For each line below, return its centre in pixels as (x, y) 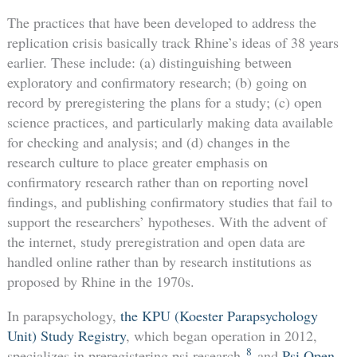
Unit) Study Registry (66, 335)
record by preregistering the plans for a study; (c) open (164, 102)
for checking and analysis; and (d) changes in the (148, 141)
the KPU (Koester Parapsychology (219, 315)
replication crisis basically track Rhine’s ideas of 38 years (173, 42)
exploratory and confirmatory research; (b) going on (157, 82)
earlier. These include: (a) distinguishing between (149, 62)
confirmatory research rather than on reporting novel (157, 181)
